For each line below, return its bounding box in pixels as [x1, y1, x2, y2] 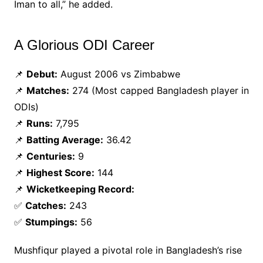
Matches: [26, 85, 69, 97]
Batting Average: [26, 134, 103, 146]
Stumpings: [25, 216, 77, 228]
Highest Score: [26, 167, 95, 179]
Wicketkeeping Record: [26, 183, 134, 195]
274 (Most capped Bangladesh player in [69, 85, 249, 97]
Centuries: [26, 150, 75, 163]
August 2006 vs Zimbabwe [57, 68, 180, 80]
